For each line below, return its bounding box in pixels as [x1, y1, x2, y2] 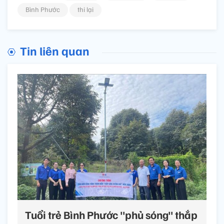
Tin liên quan [20, 43, 89, 58]
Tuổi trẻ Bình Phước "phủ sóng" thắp [25, 207, 197, 222]
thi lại [77, 5, 93, 14]
